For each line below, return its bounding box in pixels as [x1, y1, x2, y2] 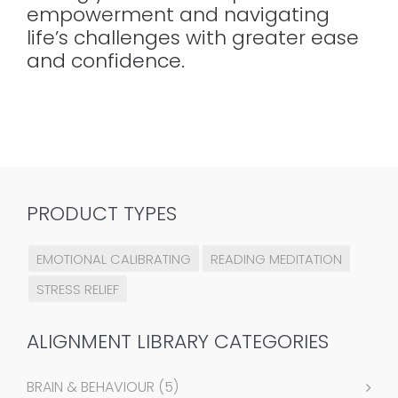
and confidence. [27, 47, 185, 76]
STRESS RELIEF [36, 280, 119, 299]
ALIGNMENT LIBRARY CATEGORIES [27, 328, 329, 356]
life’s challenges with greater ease [27, 24, 359, 52]
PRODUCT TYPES [27, 200, 177, 228]
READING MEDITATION [211, 250, 342, 269]
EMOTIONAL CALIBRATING [36, 250, 191, 269]
